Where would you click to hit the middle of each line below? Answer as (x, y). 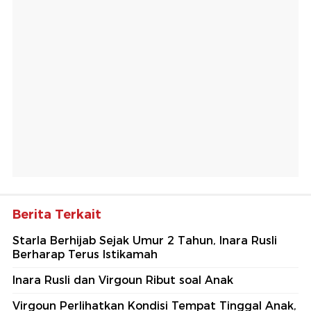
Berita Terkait (57, 214)
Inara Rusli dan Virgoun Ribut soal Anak (123, 280)
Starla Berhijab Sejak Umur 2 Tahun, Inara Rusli (145, 240)
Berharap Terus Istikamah (85, 254)
